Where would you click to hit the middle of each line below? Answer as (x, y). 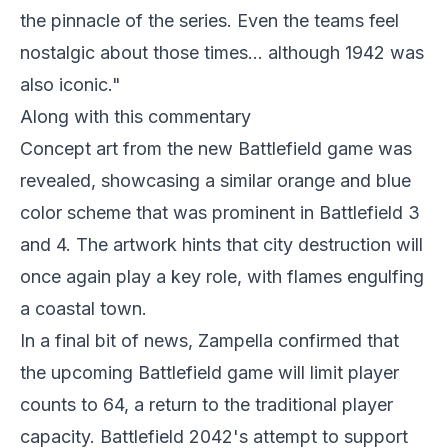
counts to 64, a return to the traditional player (206, 404)
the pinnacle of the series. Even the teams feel (209, 20)
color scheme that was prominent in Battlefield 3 (220, 212)
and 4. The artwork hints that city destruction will (221, 244)
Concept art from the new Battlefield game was (216, 148)
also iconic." (70, 84)
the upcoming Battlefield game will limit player (209, 372)
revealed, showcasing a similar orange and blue (215, 180)
